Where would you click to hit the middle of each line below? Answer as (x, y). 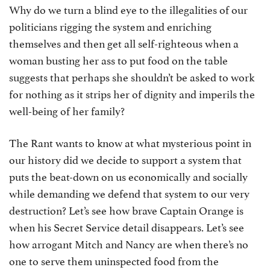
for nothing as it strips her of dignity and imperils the (132, 93)
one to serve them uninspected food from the (114, 260)
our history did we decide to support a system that (125, 159)
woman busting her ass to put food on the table (118, 59)
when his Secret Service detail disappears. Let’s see (127, 226)
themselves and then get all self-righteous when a (124, 42)
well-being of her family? (67, 110)
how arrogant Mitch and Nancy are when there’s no (129, 243)
